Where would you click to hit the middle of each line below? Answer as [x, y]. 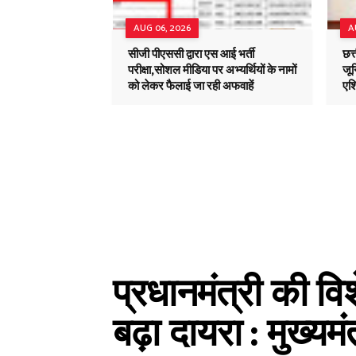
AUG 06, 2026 [162, 28]
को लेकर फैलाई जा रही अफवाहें [191, 86]
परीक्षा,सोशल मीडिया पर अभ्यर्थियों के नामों [212, 70]
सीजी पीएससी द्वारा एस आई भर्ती [191, 54]
